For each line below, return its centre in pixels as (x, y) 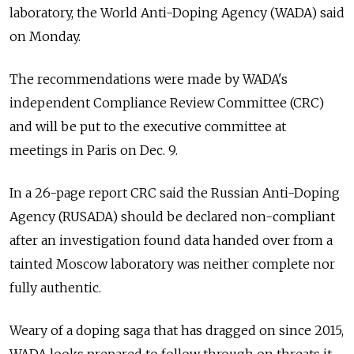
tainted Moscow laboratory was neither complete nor (172, 264)
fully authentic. (55, 288)
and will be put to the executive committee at (148, 127)
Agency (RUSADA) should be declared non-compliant (172, 217)
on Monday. (45, 37)
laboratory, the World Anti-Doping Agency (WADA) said (177, 13)
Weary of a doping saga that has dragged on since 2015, (177, 331)
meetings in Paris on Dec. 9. (94, 151)
